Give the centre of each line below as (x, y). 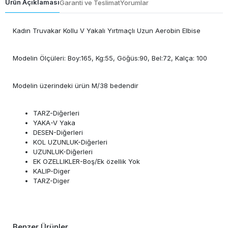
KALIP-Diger (52, 171)
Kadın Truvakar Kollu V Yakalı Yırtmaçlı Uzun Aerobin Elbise (107, 31)
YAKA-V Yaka (54, 123)
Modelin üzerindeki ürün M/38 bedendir (76, 86)
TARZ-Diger (51, 181)
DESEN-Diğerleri (58, 133)
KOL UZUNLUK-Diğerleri (70, 142)
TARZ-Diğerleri (56, 113)
